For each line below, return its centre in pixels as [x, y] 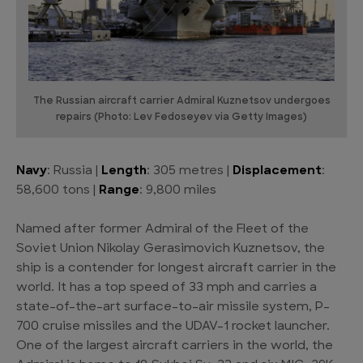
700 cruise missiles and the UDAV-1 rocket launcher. [173, 327]
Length [124, 171]
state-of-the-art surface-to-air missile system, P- [173, 307]
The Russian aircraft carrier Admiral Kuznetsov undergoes [181, 101]
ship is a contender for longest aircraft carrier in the [176, 268]
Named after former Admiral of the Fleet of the [162, 229]
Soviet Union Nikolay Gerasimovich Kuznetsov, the [171, 249]
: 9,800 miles [178, 190]
